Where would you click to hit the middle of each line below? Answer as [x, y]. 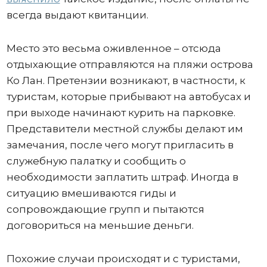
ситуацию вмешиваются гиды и [91, 193]
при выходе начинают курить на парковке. [121, 113]
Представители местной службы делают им [125, 129]
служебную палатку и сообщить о [96, 161]
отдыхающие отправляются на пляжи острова [130, 65]
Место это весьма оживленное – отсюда [114, 49]
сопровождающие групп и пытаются [105, 209]
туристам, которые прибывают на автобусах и [128, 97]
